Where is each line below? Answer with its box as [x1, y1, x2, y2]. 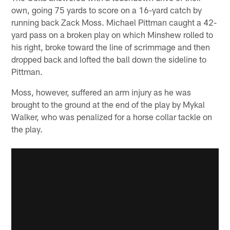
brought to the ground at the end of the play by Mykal [11, 99, 205, 109]
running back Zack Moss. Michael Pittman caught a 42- [11, 16, 217, 27]
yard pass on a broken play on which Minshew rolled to [11, 29, 214, 40]
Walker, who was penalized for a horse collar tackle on [11, 111, 213, 122]
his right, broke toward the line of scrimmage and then [11, 41, 210, 52]
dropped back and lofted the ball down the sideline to [11, 53, 207, 64]
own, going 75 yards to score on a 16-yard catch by [11, 4, 202, 15]
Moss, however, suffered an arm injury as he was [11, 86, 191, 97]
